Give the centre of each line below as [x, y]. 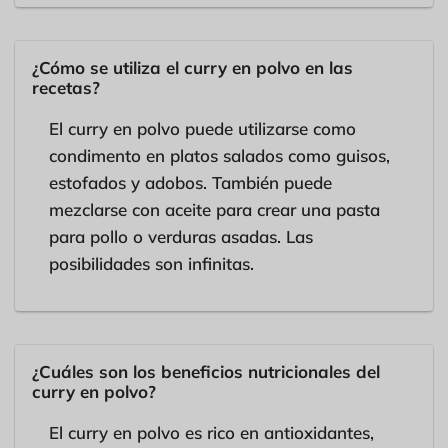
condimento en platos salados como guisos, [219, 155]
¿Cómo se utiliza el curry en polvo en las [192, 67]
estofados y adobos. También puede [190, 182]
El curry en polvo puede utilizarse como [202, 128]
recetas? [66, 87]
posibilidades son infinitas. [151, 263]
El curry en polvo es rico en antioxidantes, [211, 432]
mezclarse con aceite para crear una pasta [214, 209]
